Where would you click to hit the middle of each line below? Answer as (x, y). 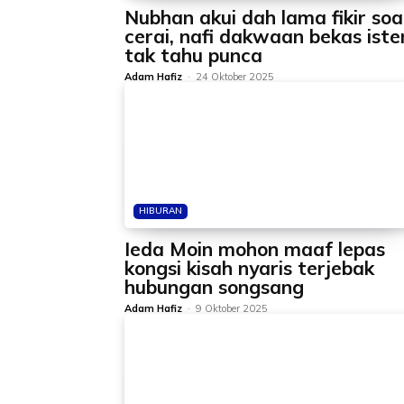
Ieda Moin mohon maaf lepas (255, 249)
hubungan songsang (214, 287)
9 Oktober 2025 (232, 308)
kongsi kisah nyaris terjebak (249, 268)
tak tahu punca (193, 55)
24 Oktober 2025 (235, 77)
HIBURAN (161, 211)
